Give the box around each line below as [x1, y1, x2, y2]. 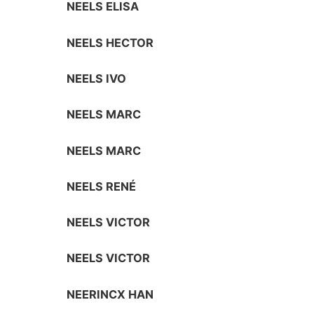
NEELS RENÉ [67, 179, 137, 193]
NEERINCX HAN [67, 287, 154, 301]
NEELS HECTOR [67, 35, 154, 50]
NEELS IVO [67, 71, 127, 86]
